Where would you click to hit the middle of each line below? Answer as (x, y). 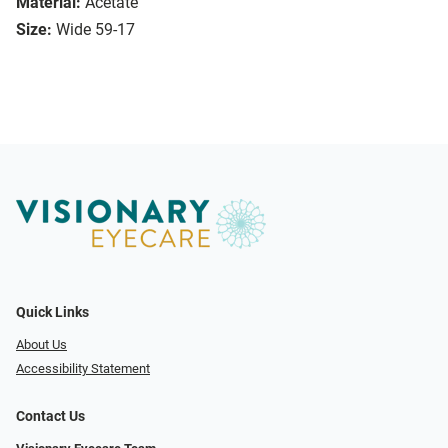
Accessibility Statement (83, 369)
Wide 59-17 (95, 30)
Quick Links (52, 312)
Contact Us (50, 417)
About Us (41, 344)
